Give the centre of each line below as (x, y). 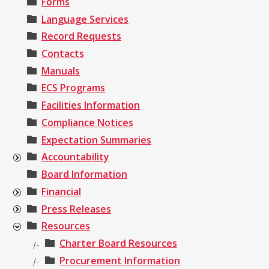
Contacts (63, 54)
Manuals (61, 71)
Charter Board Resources (118, 243)
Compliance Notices (87, 122)
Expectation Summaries (96, 140)
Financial (61, 191)
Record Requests (81, 36)
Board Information (84, 174)
